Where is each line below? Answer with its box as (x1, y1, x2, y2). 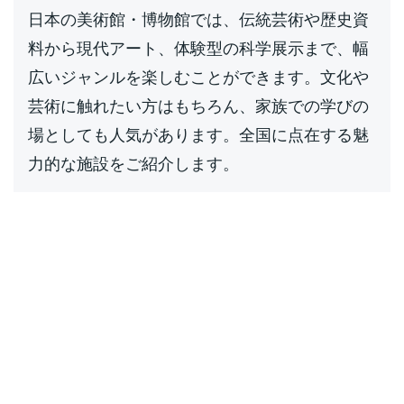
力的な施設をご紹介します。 (28, 152, 239, 175)
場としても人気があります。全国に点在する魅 (28, 124, 369, 146)
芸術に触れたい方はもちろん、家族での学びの (28, 95, 369, 117)
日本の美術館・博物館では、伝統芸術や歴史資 (28, 8, 369, 31)
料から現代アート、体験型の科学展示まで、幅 (28, 37, 369, 60)
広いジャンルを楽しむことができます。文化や (28, 66, 369, 88)
